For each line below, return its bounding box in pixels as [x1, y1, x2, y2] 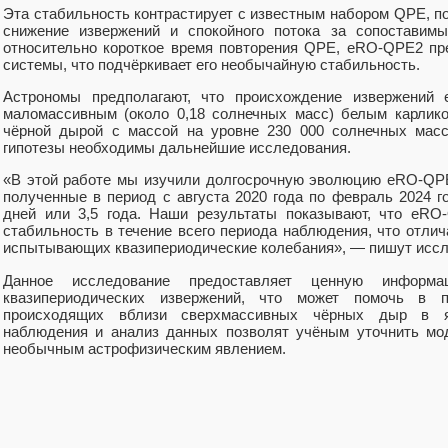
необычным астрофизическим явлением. [3, 339, 286, 357]
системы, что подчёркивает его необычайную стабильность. [3, 55, 420, 73]
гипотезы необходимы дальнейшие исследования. [3, 139, 351, 157]
